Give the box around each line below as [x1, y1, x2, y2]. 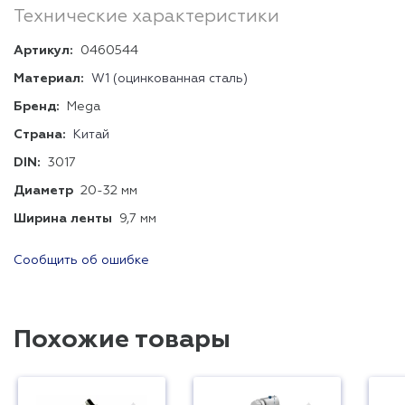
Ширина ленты [14, 212, 112, 225]
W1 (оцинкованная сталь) [91, 72, 248, 85]
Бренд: [14, 100, 60, 113]
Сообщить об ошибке [14, 254, 149, 267]
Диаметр [14, 184, 73, 197]
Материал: [14, 72, 84, 85]
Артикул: [14, 44, 73, 57]
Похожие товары [14, 327, 231, 353]
